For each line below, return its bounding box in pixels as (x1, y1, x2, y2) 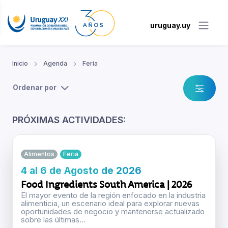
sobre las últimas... (21, 215, 85, 225)
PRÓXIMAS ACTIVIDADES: (12, 115, 126, 126)
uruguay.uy (150, 20, 190, 30)
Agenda (43, 60, 67, 68)
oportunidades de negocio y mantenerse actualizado (21, 207, 205, 217)
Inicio (12, 60, 28, 68)
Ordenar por (13, 83, 56, 92)
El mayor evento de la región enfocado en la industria (21, 190, 206, 201)
